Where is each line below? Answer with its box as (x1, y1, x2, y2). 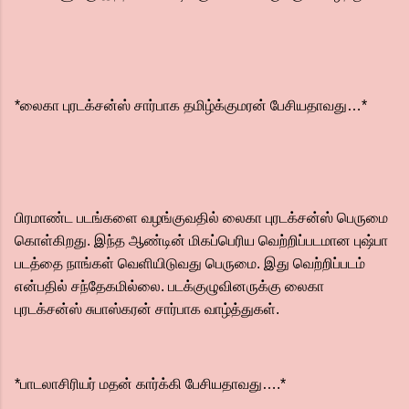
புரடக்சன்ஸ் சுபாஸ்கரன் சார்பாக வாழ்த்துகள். (15, 301, 283, 317)
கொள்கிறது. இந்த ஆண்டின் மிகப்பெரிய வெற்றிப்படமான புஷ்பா (15, 233, 388, 248)
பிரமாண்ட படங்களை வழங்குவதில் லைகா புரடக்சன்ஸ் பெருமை (15, 210, 388, 225)
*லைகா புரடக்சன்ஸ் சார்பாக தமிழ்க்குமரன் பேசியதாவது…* (15, 98, 367, 113)
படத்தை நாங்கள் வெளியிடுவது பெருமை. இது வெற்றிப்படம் (15, 256, 365, 271)
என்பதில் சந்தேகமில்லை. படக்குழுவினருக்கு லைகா (15, 278, 324, 294)
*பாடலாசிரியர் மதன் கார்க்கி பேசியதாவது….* (15, 376, 286, 392)
